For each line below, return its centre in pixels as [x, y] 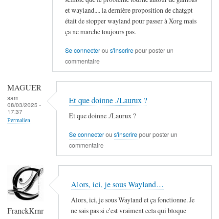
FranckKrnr [25, 211]
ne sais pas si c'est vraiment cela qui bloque [129, 210]
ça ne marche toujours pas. [100, 31]
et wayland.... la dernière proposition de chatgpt [129, 10]
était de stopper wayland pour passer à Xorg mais [131, 21]
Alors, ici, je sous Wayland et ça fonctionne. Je [133, 199]
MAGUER [24, 88]
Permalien [19, 120]
